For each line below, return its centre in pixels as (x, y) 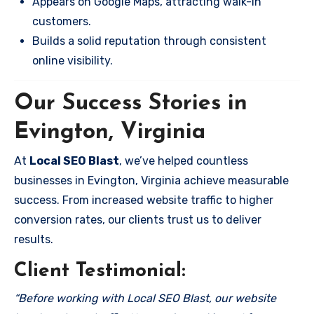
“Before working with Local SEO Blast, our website (145, 298)
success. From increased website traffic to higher (144, 200)
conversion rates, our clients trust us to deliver (138, 220)
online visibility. (73, 60)
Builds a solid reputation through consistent (149, 41)
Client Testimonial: (100, 271)
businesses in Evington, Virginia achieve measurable (151, 180)
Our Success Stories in (131, 103)
